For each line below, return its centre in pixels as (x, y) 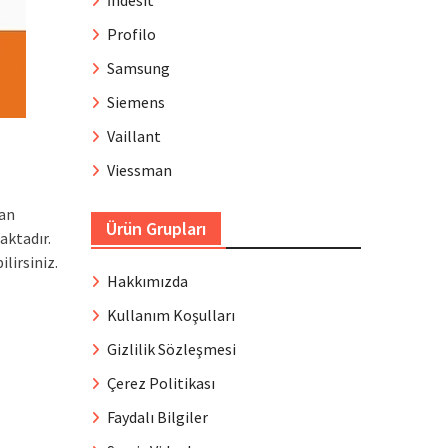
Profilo (131, 34)
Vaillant (134, 136)
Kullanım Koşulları (171, 315)
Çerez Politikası (161, 383)
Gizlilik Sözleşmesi (171, 349)
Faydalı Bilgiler (157, 417)
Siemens (136, 102)
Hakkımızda (147, 281)
